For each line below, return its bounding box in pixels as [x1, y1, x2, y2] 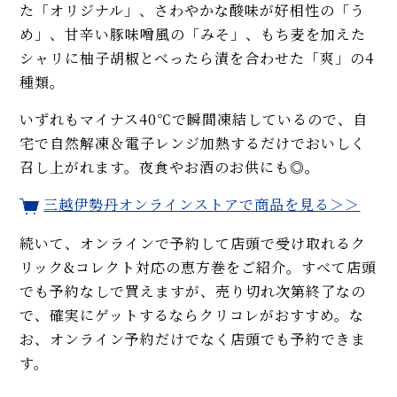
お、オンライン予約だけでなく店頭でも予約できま [19, 329, 367, 350]
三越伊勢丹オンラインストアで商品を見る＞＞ [43, 193, 361, 214]
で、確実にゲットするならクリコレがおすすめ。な [19, 305, 365, 326]
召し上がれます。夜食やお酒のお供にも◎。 [19, 156, 321, 177]
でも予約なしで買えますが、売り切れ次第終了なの [19, 281, 367, 302]
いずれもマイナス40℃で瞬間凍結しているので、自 [19, 108, 369, 129]
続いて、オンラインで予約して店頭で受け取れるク [19, 233, 367, 254]
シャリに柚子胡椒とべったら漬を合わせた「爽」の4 [19, 47, 375, 68]
